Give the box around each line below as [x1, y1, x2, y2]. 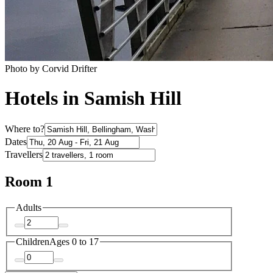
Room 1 [5, 173, 53, 190]
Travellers [5, 149, 43, 160]
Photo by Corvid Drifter [5, 63, 97, 74]
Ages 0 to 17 [49, 236, 99, 247]
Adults [16, 202, 41, 213]
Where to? [5, 123, 44, 134]
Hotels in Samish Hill [5, 87, 182, 110]
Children [16, 236, 49, 247]
